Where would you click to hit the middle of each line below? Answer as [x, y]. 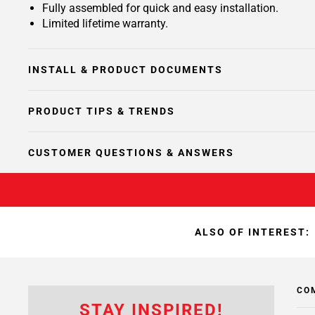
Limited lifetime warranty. [105, 24]
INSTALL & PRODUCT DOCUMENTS [126, 70]
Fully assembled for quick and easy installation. [160, 8]
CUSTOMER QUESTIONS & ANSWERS [131, 153]
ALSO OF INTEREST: [252, 232]
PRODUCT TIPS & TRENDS [102, 111]
